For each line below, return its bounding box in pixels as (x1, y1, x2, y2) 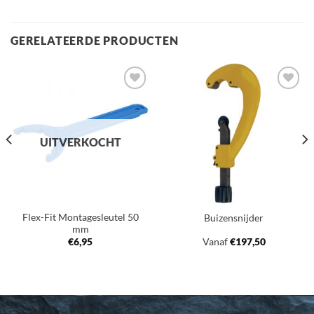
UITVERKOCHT (39, 135, 121, 149)
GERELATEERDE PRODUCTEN (11, 34, 179, 48)
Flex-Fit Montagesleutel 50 (22, 212, 139, 224)
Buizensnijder (204, 212, 264, 224)
